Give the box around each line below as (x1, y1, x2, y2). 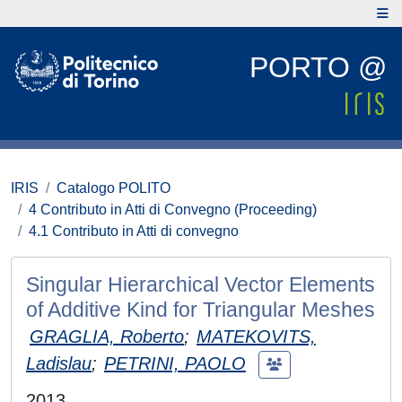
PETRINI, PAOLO (104, 353, 246, 373)
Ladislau (26, 353, 92, 373)
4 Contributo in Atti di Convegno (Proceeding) (29, 202, 317, 217)
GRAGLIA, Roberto (30, 327, 184, 346)
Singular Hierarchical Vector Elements (26, 273, 375, 296)
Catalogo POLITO (57, 180, 170, 196)
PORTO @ (249, 51, 387, 83)
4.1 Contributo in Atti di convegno (29, 223, 239, 239)
